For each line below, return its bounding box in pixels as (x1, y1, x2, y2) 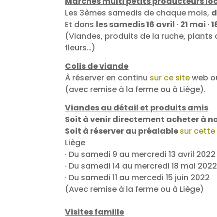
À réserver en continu (65, 72, 150, 84)
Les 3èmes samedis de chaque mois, (65, 7, 212, 19)
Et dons (65, 19, 96, 31)
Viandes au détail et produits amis (65, 102, 209, 114)
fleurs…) (65, 42, 96, 54)
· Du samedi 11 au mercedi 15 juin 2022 (65, 172, 210, 184)
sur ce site (150, 72, 190, 84)
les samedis (96, 19, 147, 31)
